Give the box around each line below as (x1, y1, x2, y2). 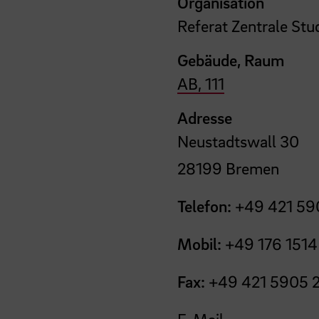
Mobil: (177, 233, 222, 253)
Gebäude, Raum (177, 49, 285, 70)
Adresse (177, 107, 233, 127)
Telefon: (177, 195, 232, 216)
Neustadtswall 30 (177, 130, 300, 151)
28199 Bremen (177, 157, 280, 178)
